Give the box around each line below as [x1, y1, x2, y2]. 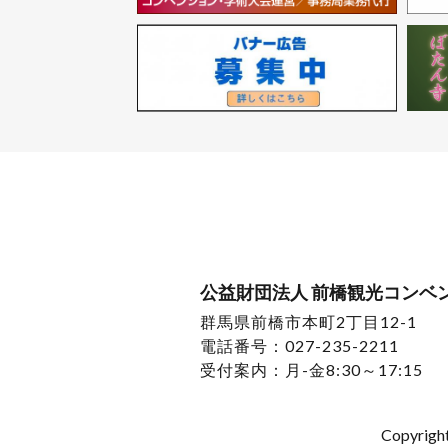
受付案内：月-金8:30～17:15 [199, 360, 423, 379]
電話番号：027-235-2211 [199, 336, 399, 355]
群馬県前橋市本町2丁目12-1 [199, 312, 417, 331]
